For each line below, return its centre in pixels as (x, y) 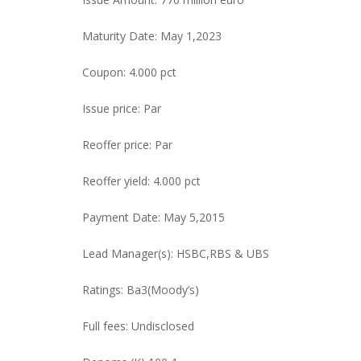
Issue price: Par (122, 108)
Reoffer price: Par (127, 145)
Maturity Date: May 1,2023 (152, 36)
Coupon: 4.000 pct (129, 72)
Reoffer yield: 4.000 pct (141, 181)
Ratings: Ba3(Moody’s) (141, 290)
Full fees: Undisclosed (138, 326)
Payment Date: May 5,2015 (154, 217)
